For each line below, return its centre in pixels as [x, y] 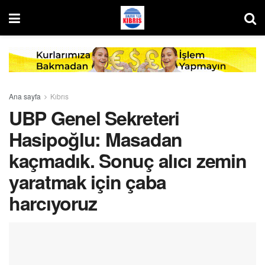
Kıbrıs [59, 96]
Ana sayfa [25, 96]
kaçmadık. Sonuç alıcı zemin [128, 160]
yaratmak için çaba [88, 181]
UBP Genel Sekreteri [94, 117]
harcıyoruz [53, 203]
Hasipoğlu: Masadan [96, 139]
